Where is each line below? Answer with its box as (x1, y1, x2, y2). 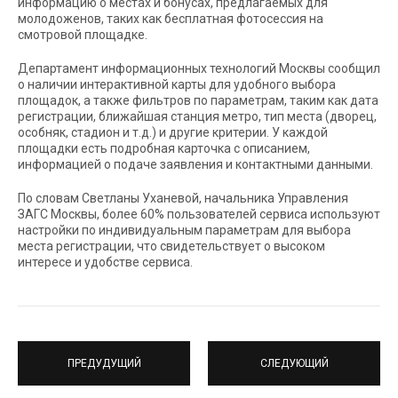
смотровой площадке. (18, 28, 147, 42)
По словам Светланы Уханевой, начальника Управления (18, 191, 348, 205)
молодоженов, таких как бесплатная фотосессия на (18, 12, 323, 26)
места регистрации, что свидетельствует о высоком (18, 239, 325, 253)
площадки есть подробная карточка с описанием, (18, 141, 310, 155)
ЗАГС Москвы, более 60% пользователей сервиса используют (18, 207, 380, 221)
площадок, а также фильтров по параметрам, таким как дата (18, 93, 378, 107)
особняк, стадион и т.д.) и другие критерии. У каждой (18, 125, 328, 139)
